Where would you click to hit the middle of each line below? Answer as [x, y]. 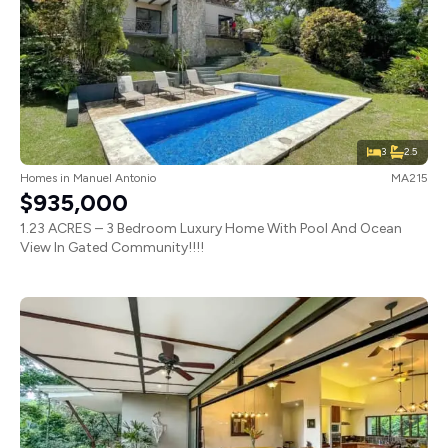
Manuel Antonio [114, 177]
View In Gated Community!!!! [112, 247]
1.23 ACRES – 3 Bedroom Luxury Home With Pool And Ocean [211, 228]
